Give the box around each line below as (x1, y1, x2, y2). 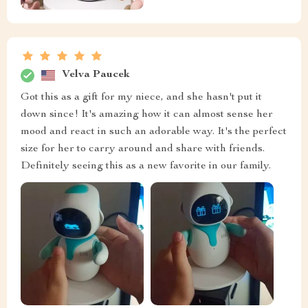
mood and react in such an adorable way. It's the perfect (21, 126, 287, 137)
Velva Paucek (62, 69, 130, 81)
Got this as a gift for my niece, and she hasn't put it (21, 91, 262, 103)
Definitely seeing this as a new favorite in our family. (21, 160, 271, 172)
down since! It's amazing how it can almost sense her (21, 109, 273, 120)
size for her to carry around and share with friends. (21, 143, 265, 155)
